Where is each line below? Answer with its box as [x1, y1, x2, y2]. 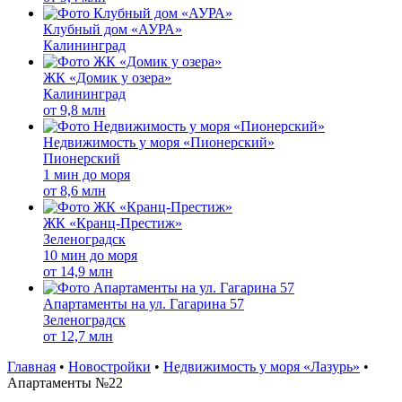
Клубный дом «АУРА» [43, 22, 182, 37]
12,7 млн [60, 328, 113, 344]
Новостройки [68, 359, 151, 374]
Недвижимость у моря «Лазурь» [163, 359, 360, 374]
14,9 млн [60, 264, 113, 279]
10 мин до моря [43, 248, 137, 263]
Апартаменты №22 [7, 375, 123, 390]
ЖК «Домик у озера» [43, 70, 171, 85]
